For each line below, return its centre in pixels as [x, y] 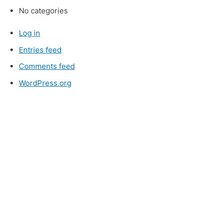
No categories [43, 10]
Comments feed [47, 66]
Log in [29, 33]
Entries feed [40, 50]
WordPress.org [45, 83]
